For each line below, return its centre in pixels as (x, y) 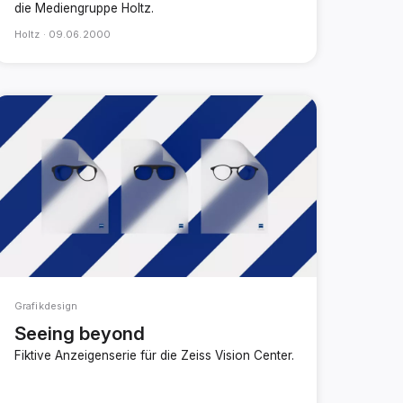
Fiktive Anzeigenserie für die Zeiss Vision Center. (154, 356)
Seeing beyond (80, 334)
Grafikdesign (46, 306)
